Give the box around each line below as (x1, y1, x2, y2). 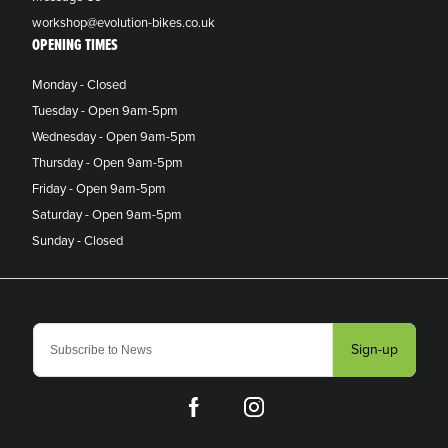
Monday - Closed (32, 76, 126, 93)
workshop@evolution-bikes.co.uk (32, 14, 215, 31)
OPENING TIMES (32, 34, 118, 56)
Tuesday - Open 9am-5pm (32, 102, 178, 119)
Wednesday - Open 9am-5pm (32, 128, 196, 145)
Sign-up (350, 340, 398, 358)
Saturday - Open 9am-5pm (32, 206, 182, 223)
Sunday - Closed (32, 232, 123, 249)
